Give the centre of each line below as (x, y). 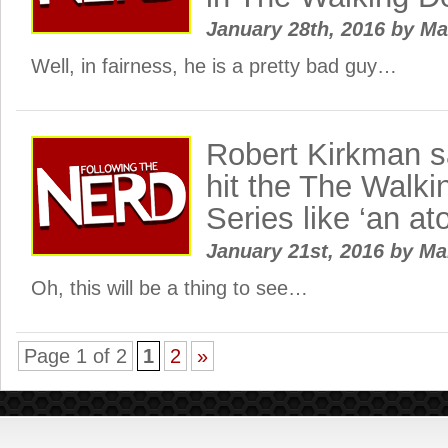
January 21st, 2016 (298, 251)
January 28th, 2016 (298, 29)
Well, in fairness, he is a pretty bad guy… (214, 66)
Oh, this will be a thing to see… (169, 288)
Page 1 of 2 (75, 356)
